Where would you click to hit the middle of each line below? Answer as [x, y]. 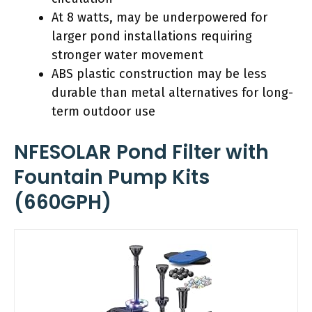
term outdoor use [103, 111]
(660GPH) [63, 202]
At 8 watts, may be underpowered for [159, 17]
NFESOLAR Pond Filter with [141, 152]
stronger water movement [127, 55]
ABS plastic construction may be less [159, 73]
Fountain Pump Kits [112, 177]
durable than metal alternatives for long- [172, 92]
